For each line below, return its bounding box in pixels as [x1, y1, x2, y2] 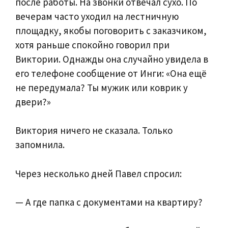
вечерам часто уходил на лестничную [15, 10, 179, 22]
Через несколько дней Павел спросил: [15, 167, 182, 180]
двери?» [15, 95, 51, 108]
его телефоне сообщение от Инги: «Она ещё [15, 67, 207, 79]
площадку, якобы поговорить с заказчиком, [15, 24, 207, 37]
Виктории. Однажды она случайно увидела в [15, 52, 208, 65]
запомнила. [15, 138, 65, 151]
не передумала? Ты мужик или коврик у [15, 81, 188, 94]
